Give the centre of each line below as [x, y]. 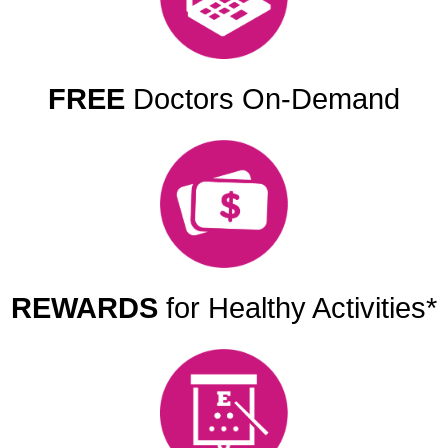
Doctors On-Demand [262, 99]
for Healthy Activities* [297, 308]
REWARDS [84, 308]
